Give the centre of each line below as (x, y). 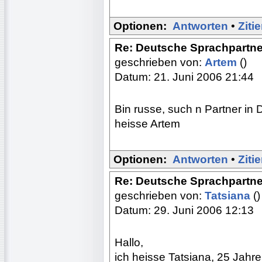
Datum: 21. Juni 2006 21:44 (184, 77)
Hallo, (129, 242)
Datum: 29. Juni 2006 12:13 (184, 210)
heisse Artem (147, 123)
